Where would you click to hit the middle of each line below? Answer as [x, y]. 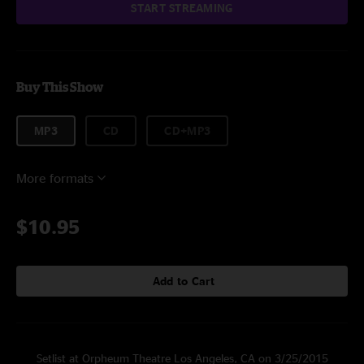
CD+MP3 [188, 130]
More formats [55, 178]
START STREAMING [182, 8]
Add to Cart [184, 281]
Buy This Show [60, 87]
